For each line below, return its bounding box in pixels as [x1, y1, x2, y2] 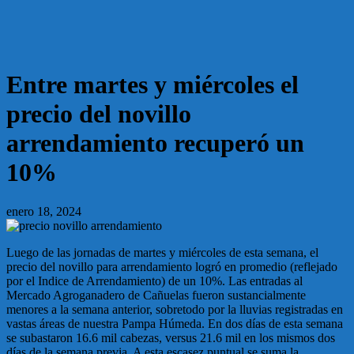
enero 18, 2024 [6, 204, 81, 218]
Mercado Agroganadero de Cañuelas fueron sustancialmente [6, 288, 306, 302]
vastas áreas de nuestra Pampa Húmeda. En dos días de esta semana [6, 316, 343, 330]
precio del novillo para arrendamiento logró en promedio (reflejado [6, 259, 337, 273]
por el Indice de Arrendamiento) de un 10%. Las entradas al [6, 273, 303, 288]
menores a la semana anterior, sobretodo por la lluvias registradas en [6, 302, 343, 316]
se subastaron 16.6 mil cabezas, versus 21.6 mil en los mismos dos [6, 330, 335, 345]
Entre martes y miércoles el [6, 70, 299, 100]
